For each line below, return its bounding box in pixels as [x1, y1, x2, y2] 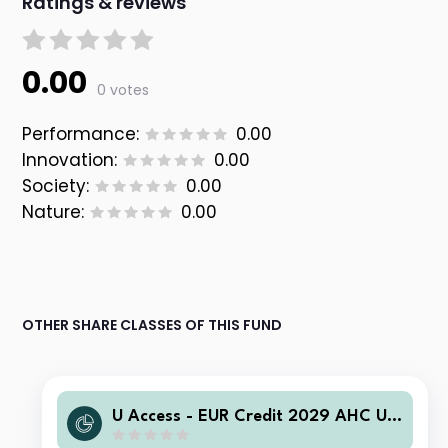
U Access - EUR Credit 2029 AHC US [112, 407, 398, 425]
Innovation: [22, 148, 118, 173]
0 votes [97, 80, 150, 101]
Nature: [22, 200, 85, 225]
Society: [22, 174, 90, 199]
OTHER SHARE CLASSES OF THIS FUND [22, 315, 283, 336]
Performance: [22, 122, 140, 147]
